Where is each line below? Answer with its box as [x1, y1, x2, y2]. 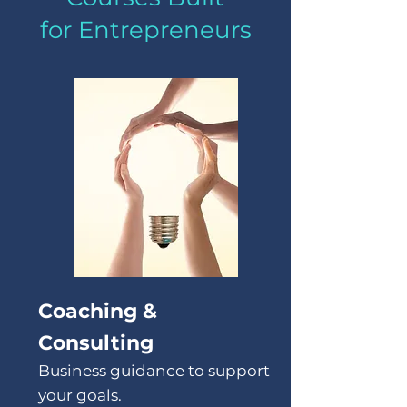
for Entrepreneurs [39, 15, 252, 45]
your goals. [37, 386, 122, 405]
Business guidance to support [37, 362, 270, 381]
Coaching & [37, 299, 157, 324]
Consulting [37, 331, 154, 356]
